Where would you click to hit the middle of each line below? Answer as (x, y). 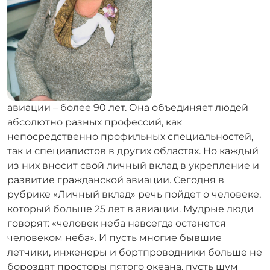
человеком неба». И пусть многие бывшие (115, 238)
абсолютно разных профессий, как (95, 122)
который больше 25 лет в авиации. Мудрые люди (130, 209)
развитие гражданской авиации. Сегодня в (116, 180)
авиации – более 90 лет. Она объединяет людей (128, 108)
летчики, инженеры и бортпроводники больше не (135, 252)
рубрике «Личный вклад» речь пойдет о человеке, (134, 194)
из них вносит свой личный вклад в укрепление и (133, 165)
